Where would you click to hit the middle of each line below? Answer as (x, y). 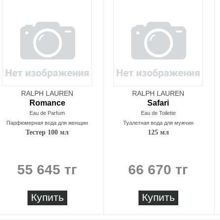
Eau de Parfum (47, 113)
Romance (47, 103)
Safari (158, 103)
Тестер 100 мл (47, 132)
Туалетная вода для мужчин (158, 123)
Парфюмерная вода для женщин (47, 123)
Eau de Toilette (158, 113)
